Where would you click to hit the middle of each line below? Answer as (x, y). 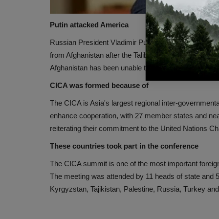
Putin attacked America (89, 24)
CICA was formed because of (99, 85)
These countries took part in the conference (124, 146)
